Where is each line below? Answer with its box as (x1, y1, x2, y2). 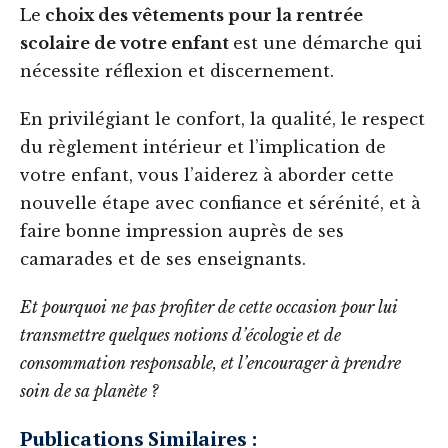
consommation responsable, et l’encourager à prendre (20, 353, 401, 374)
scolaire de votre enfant (20, 33, 233, 54)
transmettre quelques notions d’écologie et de (20, 325, 341, 346)
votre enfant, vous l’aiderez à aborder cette (20, 165, 394, 186)
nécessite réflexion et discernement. (20, 61, 339, 82)
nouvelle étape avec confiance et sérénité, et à (20, 193, 421, 214)
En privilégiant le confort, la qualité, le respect (20, 109, 425, 130)
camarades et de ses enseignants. (20, 249, 311, 270)
